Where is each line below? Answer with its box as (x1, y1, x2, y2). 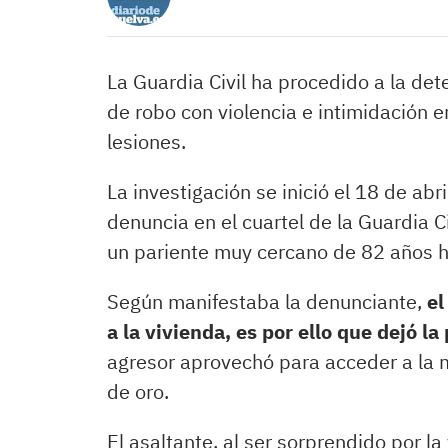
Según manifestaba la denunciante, (107, 288, 422, 315)
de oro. (107, 378, 169, 405)
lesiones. (107, 128, 186, 155)
